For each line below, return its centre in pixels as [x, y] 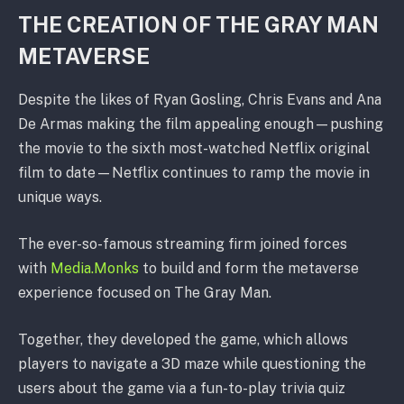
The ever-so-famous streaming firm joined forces [183, 244]
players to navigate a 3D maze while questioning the [192, 363]
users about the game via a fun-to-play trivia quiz [182, 388]
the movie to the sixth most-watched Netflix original [194, 149]
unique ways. [60, 197]
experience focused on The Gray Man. [145, 293]
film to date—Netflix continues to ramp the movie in [194, 173]
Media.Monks [95, 269]
